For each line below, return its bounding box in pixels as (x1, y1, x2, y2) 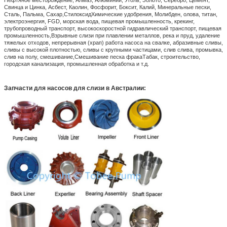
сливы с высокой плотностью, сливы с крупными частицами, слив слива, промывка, (4, 46, 223, 53)
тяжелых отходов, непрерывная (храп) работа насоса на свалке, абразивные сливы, (4, 39, 223, 46)
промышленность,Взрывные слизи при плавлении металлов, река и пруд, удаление (4, 32, 220, 39)
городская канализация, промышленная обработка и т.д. (4, 60, 149, 67)
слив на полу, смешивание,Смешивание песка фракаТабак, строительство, (4, 53, 200, 60)
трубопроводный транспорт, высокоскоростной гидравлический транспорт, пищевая (4, 25, 221, 31)
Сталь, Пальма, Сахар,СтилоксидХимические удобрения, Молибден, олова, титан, (4, 11, 217, 17)
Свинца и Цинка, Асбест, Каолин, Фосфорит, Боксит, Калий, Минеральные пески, (4, 4, 211, 10)
